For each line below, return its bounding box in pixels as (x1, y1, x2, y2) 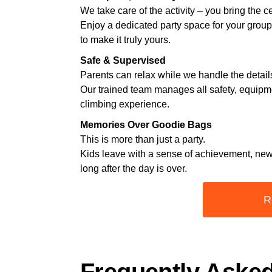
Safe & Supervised (80, 55, 166, 66)
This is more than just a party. (80, 134, 205, 144)
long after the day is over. (80, 163, 187, 174)
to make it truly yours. (80, 35, 171, 45)
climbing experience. (80, 99, 169, 109)
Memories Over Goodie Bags (80, 120, 212, 130)
